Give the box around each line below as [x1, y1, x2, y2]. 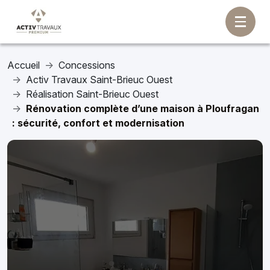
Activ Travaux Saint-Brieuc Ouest [26, 74, 172, 86]
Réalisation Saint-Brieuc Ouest [26, 88, 159, 100]
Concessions [58, 59, 115, 71]
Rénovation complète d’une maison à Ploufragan [26, 102, 259, 115]
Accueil [7, 59, 40, 71]
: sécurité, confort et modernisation [12, 117, 184, 129]
